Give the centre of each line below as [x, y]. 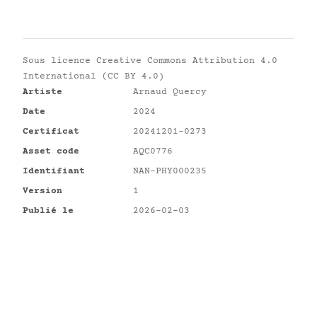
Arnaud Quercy [170, 92]
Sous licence [59, 61]
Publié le [48, 211]
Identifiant [54, 172]
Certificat [51, 132]
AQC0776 [153, 152]
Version [42, 191]
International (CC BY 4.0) [93, 77]
